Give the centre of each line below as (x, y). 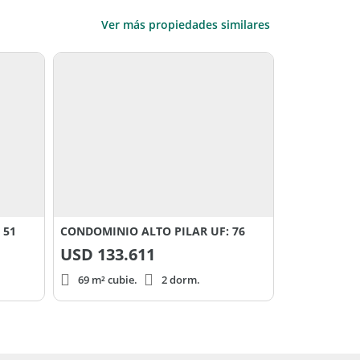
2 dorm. (181, 280)
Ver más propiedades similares (186, 24)
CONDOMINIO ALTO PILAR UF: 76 (153, 231)
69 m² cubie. (108, 280)
